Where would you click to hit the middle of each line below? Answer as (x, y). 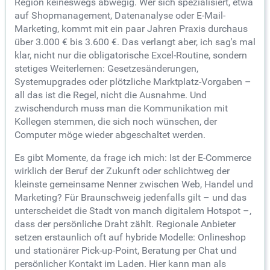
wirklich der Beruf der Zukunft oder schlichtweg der (122, 171)
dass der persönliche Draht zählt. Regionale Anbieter (125, 224)
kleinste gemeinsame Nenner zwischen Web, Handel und (134, 184)
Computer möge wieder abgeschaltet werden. (110, 134)
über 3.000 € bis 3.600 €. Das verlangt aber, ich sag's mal (135, 42)
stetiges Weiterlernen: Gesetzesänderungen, (106, 68)
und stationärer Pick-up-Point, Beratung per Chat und (126, 250)
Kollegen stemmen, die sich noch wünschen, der (116, 121)
